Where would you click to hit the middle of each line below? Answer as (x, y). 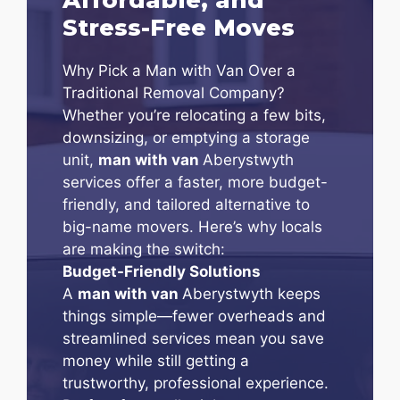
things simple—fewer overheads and (194, 316)
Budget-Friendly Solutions (162, 271)
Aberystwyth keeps (251, 293)
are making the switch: (144, 249)
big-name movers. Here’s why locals (192, 226)
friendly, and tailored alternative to (186, 204)
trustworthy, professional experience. (196, 383)
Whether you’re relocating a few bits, (194, 115)
